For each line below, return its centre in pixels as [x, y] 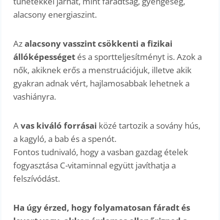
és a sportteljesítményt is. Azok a [140, 57]
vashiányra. [35, 97]
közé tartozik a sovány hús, [149, 126]
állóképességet [45, 57]
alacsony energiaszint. [55, 15]
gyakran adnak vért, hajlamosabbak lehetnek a [102, 83]
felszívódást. [37, 179]
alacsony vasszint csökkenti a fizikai [99, 44]
